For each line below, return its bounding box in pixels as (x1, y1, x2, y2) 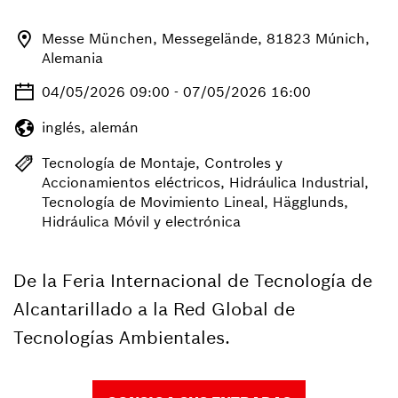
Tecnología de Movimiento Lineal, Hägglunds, (42, 193, 348, 211)
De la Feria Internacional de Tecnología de (13, 269, 372, 291)
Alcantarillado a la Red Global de (13, 298, 295, 320)
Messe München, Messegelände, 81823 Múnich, (42, 29, 370, 47)
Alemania (42, 49, 103, 67)
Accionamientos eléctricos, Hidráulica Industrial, (42, 173, 369, 191)
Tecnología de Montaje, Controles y (42, 154, 283, 171)
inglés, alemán (42, 118, 139, 136)
